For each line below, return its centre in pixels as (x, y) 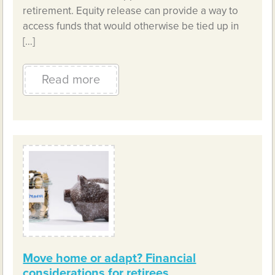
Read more (71, 79)
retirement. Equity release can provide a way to (131, 10)
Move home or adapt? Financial (110, 258)
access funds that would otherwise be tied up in (131, 26)
